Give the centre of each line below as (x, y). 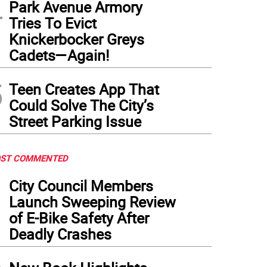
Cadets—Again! (59, 55)
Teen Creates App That (84, 89)
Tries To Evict (53, 23)
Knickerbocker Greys (77, 39)
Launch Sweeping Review (92, 202)
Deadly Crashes (60, 234)
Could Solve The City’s (81, 105)
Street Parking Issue (75, 121)
